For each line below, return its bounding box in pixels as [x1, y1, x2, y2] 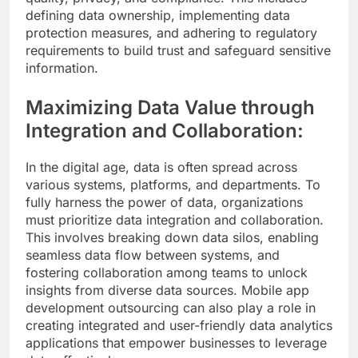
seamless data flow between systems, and [26, 246, 280, 263]
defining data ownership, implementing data [26, 6, 290, 23]
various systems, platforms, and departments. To [26, 176, 320, 193]
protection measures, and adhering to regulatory [26, 24, 317, 41]
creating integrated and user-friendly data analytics [26, 316, 332, 333]
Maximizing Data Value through [26, 95, 315, 119]
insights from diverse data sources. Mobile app [26, 281, 309, 298]
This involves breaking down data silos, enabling [26, 229, 319, 245]
